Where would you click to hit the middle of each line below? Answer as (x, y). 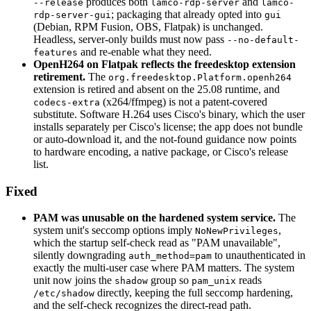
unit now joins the (74, 280)
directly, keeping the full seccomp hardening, (194, 293)
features (56, 52)
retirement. (59, 76)
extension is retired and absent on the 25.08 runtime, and (157, 89)
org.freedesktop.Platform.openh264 (200, 77)
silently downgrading (81, 255)
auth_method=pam (170, 256)
